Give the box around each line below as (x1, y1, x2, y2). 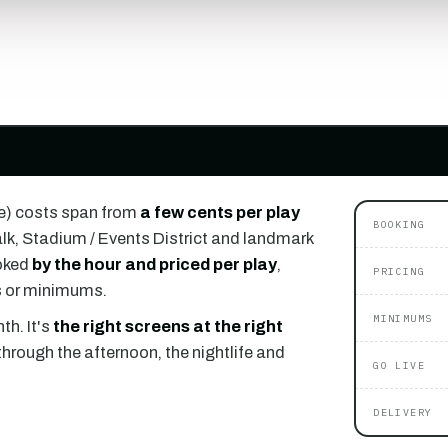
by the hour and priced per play (31, 255, 277, 273)
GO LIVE (373, 359, 425, 373)
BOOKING (373, 218, 425, 232)
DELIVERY (373, 406, 433, 420)
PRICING (373, 265, 425, 279)
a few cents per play (139, 203, 300, 221)
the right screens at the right (52, 317, 283, 335)
